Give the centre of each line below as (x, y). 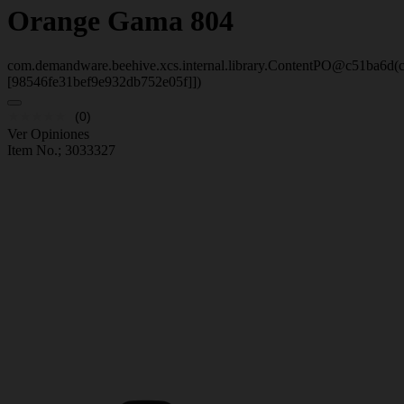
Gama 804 (170, 21)
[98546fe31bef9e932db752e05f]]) (104, 81)
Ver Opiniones (48, 133)
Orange (54, 21)
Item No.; (36, 150)
